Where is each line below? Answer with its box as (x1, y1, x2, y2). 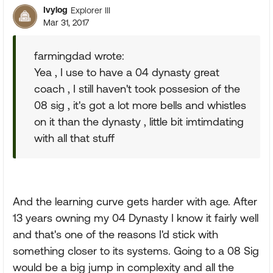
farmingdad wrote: (34, 49, 124, 62)
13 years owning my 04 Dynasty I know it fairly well (13, 211, 258, 224)
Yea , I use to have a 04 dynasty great (34, 66, 219, 79)
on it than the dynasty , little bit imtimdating (34, 115, 244, 128)
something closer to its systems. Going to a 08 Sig (13, 244, 259, 257)
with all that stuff (34, 132, 115, 144)
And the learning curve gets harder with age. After (13, 195, 257, 208)
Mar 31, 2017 (43, 18, 89, 27)
